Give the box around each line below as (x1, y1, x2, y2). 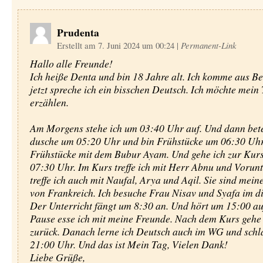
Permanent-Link (180, 39, 237, 51)
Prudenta (56, 25, 99, 40)
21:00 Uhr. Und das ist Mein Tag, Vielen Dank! (29, 237, 228, 251)
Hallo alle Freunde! (29, 56, 113, 70)
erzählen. (29, 95, 69, 109)
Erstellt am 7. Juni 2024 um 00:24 (56, 39, 177, 51)
